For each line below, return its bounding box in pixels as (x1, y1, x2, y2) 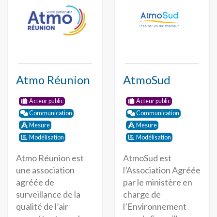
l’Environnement (123, 201, 186, 212)
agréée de (15, 176, 54, 187)
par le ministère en (123, 176, 192, 187)
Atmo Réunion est (15, 152, 84, 163)
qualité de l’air (15, 201, 68, 212)
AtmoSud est (123, 152, 171, 163)
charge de (123, 188, 161, 200)
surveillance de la (15, 188, 80, 200)
